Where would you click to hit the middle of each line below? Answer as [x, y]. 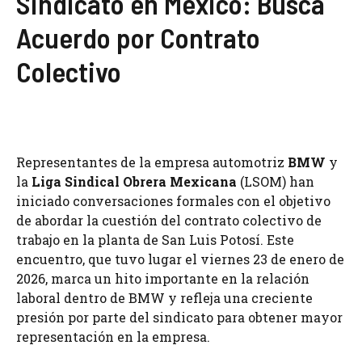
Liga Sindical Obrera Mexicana [134, 181]
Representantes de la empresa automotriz [152, 162]
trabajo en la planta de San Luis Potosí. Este [155, 240]
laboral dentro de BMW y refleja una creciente [164, 298]
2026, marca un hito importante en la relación [163, 278]
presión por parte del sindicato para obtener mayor [179, 317]
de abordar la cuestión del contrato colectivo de [169, 220]
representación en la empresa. [113, 337]
